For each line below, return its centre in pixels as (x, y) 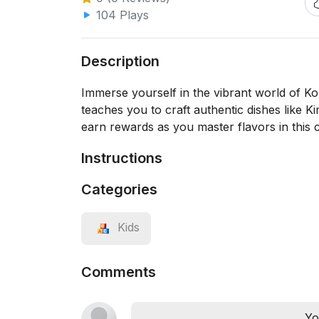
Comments (119, 272)
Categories (119, 189)
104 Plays (121, 15)
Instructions (122, 158)
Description (120, 61)
